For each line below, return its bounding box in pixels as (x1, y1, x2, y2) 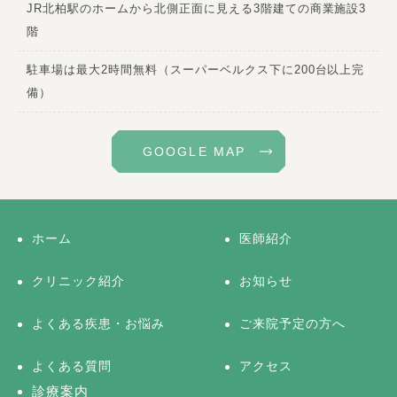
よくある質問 (32, 358, 112, 373)
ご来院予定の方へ (238, 315, 346, 331)
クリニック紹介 (32, 273, 125, 288)
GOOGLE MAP (143, 144, 245, 159)
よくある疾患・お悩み (32, 315, 165, 331)
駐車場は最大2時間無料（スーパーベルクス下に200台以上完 (27, 62, 365, 76)
